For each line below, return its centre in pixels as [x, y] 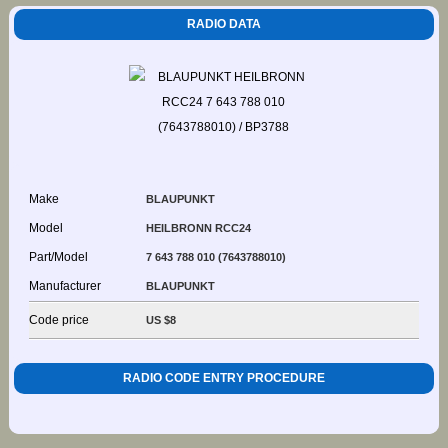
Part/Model [58, 256]
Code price [58, 319]
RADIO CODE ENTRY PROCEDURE [223, 377]
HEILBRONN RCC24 [198, 227]
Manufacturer [64, 285]
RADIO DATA [223, 23]
